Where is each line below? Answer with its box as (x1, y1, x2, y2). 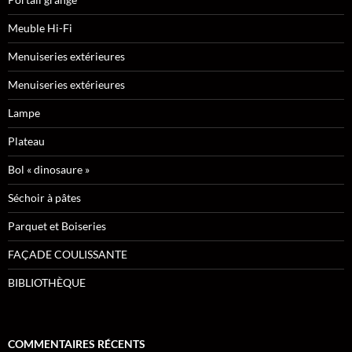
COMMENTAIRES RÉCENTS (8, 336, 145, 350)
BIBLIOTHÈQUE (8, 275, 86, 289)
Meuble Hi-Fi (8, 20, 72, 35)
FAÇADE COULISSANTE (8, 247, 127, 261)
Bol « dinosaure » (8, 162, 90, 176)
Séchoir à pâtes (8, 190, 81, 204)
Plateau (8, 134, 45, 148)
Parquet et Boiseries (8, 218, 106, 233)
